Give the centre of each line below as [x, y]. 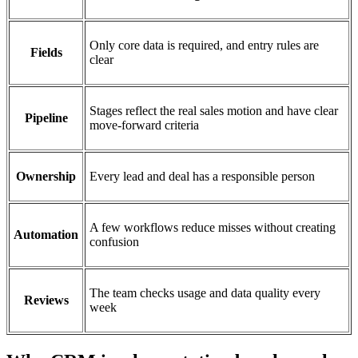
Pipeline [46, 117]
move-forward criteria [144, 125]
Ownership [46, 176]
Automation [46, 234]
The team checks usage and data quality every [205, 292]
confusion [114, 241]
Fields [46, 52]
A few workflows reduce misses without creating [213, 227]
